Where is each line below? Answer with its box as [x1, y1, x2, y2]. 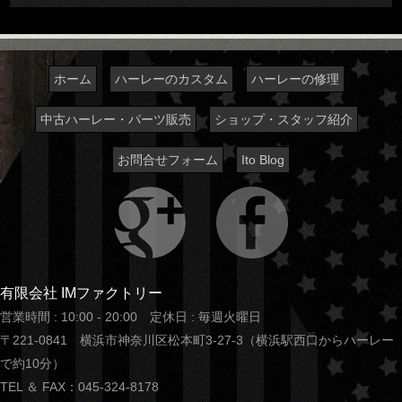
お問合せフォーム [118, 153, 218, 168]
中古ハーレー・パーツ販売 [40, 112, 191, 127]
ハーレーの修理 [251, 72, 339, 87]
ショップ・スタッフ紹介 [214, 112, 353, 127]
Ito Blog [241, 153, 284, 168]
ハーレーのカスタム [115, 72, 228, 87]
